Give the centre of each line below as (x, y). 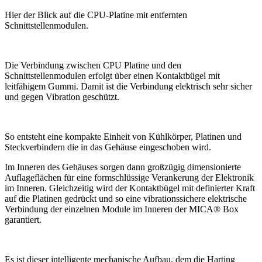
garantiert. (23, 220)
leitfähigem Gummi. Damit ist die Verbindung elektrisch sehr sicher (128, 87)
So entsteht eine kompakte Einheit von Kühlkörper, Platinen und (123, 137)
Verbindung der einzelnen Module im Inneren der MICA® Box (122, 209)
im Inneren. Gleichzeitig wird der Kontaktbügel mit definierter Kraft (130, 188)
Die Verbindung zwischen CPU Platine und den (93, 65)
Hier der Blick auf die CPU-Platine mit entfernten (96, 15)
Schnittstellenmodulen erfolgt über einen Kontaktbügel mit (112, 76)
